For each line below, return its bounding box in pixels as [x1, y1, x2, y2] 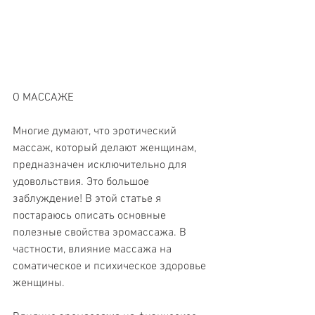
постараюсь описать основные [13, 208, 169, 223]
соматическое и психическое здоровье [13, 259, 209, 274]
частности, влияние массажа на [13, 242, 174, 257]
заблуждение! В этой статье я [13, 191, 164, 206]
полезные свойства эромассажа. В [13, 225, 189, 240]
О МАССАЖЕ [13, 90, 74, 105]
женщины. [13, 276, 65, 290]
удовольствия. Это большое [13, 174, 152, 189]
